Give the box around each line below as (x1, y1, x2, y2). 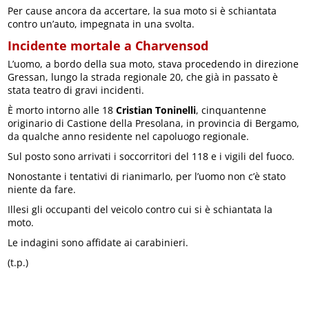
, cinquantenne (196, 103, 267, 117)
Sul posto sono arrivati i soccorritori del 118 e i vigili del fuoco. (8, 150, 295, 163)
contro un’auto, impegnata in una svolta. (8, 17, 195, 31)
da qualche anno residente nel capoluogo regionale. (8, 130, 250, 143)
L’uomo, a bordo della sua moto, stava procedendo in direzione (8, 57, 299, 71)
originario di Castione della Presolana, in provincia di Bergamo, (8, 117, 300, 130)
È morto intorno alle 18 (8, 103, 117, 117)
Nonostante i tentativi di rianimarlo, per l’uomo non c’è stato (8, 170, 286, 183)
